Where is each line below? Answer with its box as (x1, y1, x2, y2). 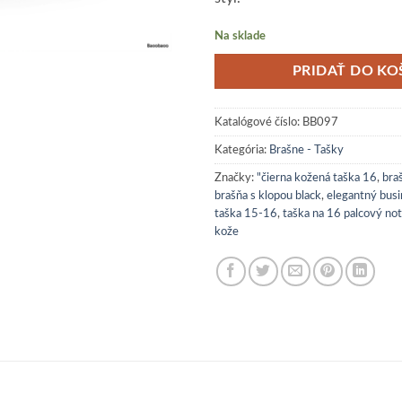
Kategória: (214, 144, 269, 156)
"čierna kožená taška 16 (257, 172, 377, 184)
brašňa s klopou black (214, 190, 321, 202)
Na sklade (214, 30, 266, 41)
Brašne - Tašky (269, 144, 344, 156)
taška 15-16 (214, 208, 277, 220)
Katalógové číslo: (214, 117, 302, 128)
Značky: (214, 172, 257, 184)
